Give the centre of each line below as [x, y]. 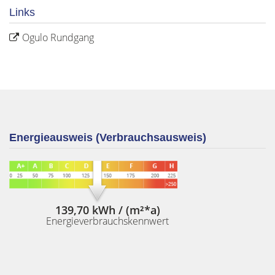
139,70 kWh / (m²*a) [107, 210]
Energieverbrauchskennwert [107, 221]
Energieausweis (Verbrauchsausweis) [108, 137]
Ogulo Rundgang [58, 37]
